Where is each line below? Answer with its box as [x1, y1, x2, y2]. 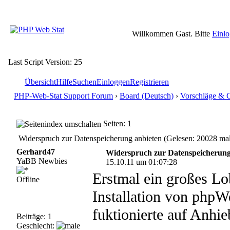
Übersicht [25, 78, 56, 86]
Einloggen [97, 78, 130, 86]
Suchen [72, 78, 97, 86]
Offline [16, 175, 40, 184]
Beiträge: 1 [16, 212, 52, 221]
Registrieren [130, 78, 169, 86]
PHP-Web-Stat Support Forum [14, 91, 113, 100]
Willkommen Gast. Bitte [132, 29, 212, 38]
